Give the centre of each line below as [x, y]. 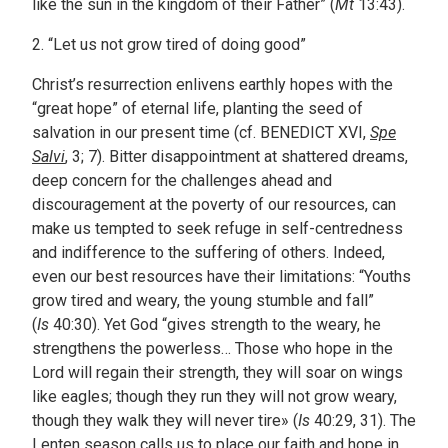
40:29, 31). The [363, 421]
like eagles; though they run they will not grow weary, [214, 397]
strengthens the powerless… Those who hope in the [212, 349]
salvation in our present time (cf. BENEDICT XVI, [201, 133]
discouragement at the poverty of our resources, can [214, 205]
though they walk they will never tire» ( [165, 421]
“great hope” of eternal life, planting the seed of [197, 109]
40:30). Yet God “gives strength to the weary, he [215, 325]
